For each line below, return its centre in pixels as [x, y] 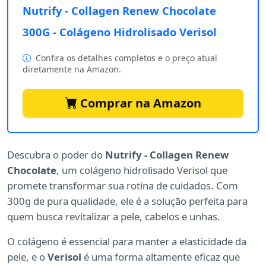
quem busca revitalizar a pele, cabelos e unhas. [114, 216]
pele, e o [27, 256]
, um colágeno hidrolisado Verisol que [142, 170]
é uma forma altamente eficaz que [161, 256]
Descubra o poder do [56, 154]
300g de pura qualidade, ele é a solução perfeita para [127, 201]
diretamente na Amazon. [72, 69]
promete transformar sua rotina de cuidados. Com [123, 185]
